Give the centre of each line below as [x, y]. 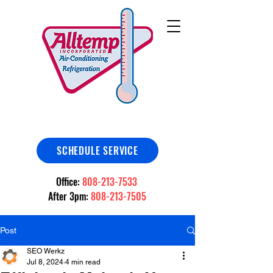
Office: [69, 182]
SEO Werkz [46, 251]
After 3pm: [69, 196]
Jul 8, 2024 [45, 262]
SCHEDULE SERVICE [97, 151]
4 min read [83, 262]
